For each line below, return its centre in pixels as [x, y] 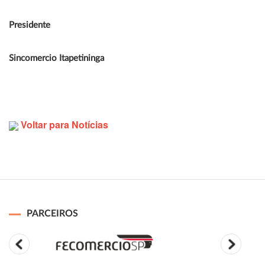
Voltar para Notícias [63, 125]
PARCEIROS [52, 214]
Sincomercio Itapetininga [56, 58]
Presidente [30, 25]
